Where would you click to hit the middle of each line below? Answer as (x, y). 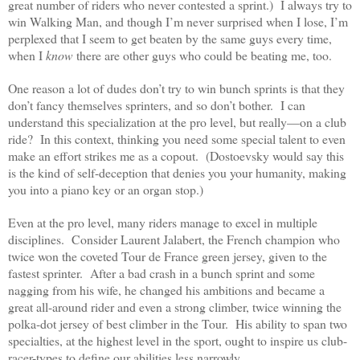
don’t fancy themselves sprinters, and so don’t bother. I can (157, 105)
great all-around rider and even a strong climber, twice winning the (175, 307)
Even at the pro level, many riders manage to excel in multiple (163, 223)
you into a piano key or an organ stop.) (106, 190)
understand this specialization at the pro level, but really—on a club (177, 122)
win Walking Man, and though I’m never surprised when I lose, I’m (178, 22)
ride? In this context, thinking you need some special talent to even (177, 139)
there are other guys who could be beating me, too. (204, 55)
